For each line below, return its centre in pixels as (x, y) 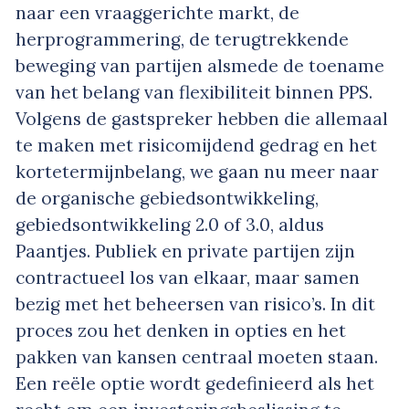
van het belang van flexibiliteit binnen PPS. (194, 93)
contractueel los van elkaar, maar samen (188, 278)
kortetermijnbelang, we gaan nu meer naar (197, 172)
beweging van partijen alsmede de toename (200, 66)
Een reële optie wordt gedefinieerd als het (195, 384)
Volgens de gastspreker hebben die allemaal (202, 119)
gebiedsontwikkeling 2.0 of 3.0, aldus (170, 225)
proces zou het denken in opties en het (181, 331)
